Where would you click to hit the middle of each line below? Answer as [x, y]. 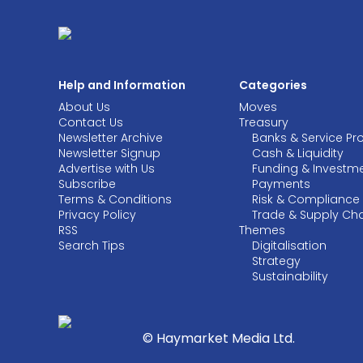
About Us [84, 107]
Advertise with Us [107, 169]
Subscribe [87, 184]
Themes [263, 230]
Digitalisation [290, 246]
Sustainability [290, 276]
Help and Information [122, 85]
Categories [273, 85]
